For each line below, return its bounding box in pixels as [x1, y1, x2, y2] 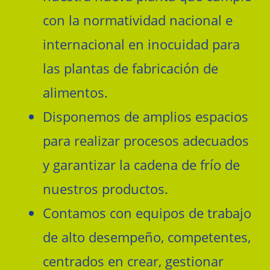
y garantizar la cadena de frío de [43, 155, 240, 174]
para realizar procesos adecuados [43, 131, 249, 150]
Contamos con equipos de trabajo [43, 203, 251, 222]
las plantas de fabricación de [43, 58, 218, 78]
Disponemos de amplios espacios [43, 107, 248, 126]
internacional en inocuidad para [43, 34, 240, 54]
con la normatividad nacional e [43, 10, 233, 30]
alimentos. [43, 83, 108, 102]
